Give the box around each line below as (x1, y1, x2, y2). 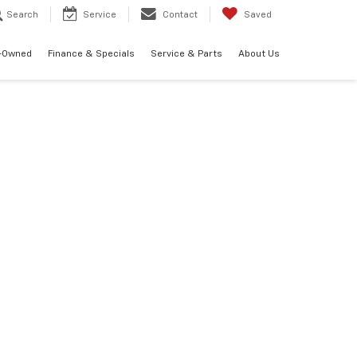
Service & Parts (151, 49, 222, 60)
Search (6, 10, 38, 20)
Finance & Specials (48, 49, 135, 60)
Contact (163, 10, 198, 20)
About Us (238, 49, 280, 60)
